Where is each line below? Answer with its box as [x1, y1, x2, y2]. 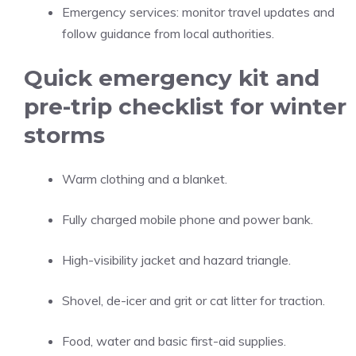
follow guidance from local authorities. [62, 25, 274, 41]
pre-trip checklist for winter [24, 93, 346, 120]
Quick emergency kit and [24, 64, 319, 91]
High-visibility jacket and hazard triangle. [62, 252, 291, 268]
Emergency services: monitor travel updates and [62, 4, 335, 20]
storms [24, 122, 105, 149]
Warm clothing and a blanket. [62, 171, 227, 187]
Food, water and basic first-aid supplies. [62, 333, 286, 349]
